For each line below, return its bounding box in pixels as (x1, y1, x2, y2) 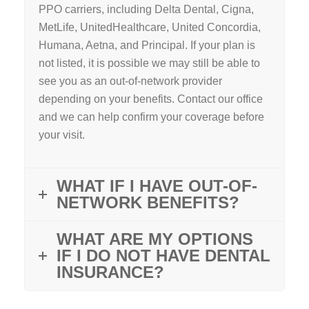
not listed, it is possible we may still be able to (39, 57, 260, 70)
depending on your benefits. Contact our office (39, 93, 263, 106)
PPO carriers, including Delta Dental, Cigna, (39, 3, 254, 16)
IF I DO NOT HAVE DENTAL (57, 246, 270, 266)
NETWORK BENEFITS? (57, 193, 239, 212)
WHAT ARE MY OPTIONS (57, 230, 253, 249)
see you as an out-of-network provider (39, 75, 222, 88)
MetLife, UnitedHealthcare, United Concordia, (39, 21, 261, 34)
